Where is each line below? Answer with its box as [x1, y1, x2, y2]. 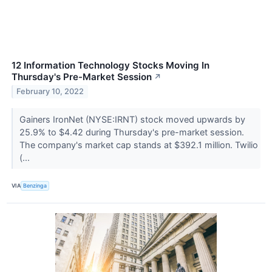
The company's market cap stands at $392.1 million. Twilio [19, 139, 258, 150]
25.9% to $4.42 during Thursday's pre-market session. [19, 126, 244, 137]
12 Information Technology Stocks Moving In [12, 59, 209, 71]
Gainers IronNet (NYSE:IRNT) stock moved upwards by [19, 114, 245, 124]
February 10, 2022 [16, 87, 84, 97]
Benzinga [23, 182, 47, 189]
